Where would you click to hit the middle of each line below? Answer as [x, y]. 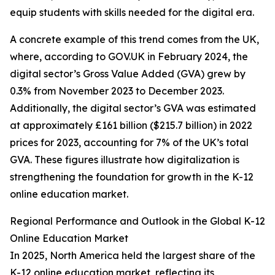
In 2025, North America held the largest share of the [133, 256]
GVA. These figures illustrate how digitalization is [125, 160]
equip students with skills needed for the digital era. [132, 13]
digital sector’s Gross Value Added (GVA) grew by [128, 74]
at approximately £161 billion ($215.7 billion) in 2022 [131, 126]
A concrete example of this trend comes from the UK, [134, 40]
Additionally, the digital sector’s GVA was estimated [133, 108]
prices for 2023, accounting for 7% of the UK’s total [129, 143]
